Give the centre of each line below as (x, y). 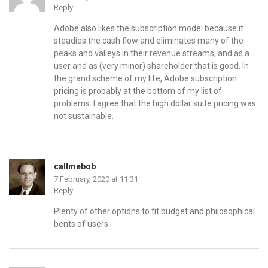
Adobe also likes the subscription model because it (149, 28)
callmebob (75, 167)
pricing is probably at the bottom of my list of (138, 91)
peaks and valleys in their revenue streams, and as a (152, 54)
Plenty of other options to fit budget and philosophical (154, 211)
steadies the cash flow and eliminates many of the (149, 41)
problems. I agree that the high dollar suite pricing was (155, 104)
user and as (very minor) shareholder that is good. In (151, 66)
